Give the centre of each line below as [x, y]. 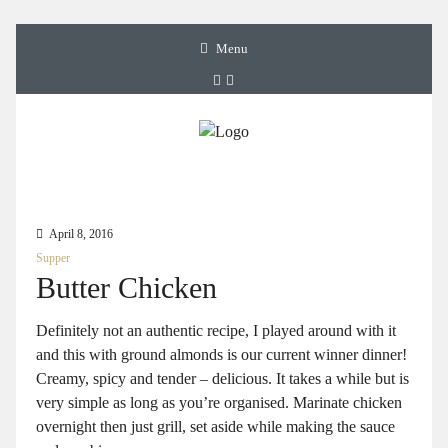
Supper [53, 258]
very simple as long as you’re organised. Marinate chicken [219, 403]
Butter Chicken [126, 288]
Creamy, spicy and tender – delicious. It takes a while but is [222, 379]
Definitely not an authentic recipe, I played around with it [216, 331]
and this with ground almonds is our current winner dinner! [221, 355]
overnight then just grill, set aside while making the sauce [215, 427]
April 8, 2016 [81, 234]
